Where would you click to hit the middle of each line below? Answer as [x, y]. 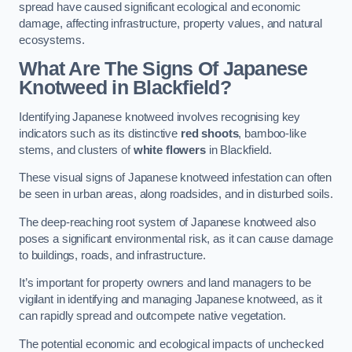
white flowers [169, 150]
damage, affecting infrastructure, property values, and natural [170, 23]
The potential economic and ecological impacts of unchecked [171, 344]
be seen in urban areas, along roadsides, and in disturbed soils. [176, 194]
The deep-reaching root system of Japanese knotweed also [168, 222]
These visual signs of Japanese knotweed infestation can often [176, 178]
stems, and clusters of [76, 150]
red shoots [209, 133]
